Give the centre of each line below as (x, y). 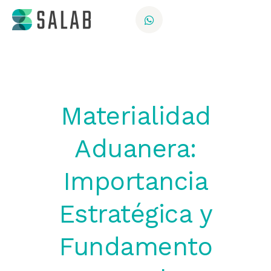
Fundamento (135, 247)
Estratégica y (135, 214)
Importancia (135, 181)
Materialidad (135, 116)
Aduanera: (135, 149)
